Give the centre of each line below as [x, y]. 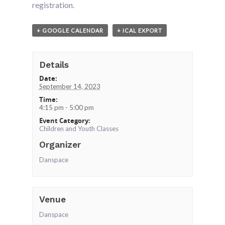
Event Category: [65, 120]
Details [54, 65]
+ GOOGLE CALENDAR [70, 30]
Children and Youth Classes [79, 128]
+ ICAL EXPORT [140, 30]
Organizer [60, 144]
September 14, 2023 [70, 86]
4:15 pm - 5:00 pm [66, 107]
